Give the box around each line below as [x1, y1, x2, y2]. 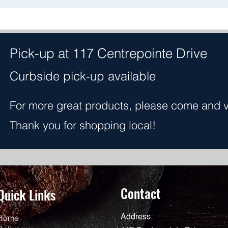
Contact [121, 183, 161, 203]
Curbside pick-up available [10, 68, 156, 83]
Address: [121, 213, 155, 221]
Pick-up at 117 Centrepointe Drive [10, 45, 211, 62]
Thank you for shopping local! [10, 118, 156, 132]
